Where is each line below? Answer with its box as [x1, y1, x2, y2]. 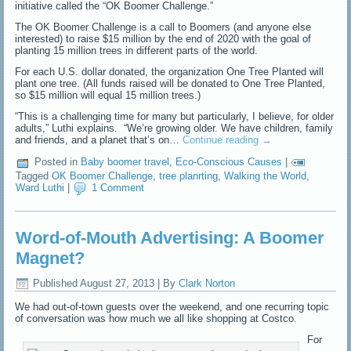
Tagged [16, 169, 49, 182]
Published [33, 277, 78, 289]
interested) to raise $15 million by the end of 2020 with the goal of [15, 32, 312, 45]
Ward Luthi [16, 182, 65, 194]
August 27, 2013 [80, 277, 155, 289]
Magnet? [16, 248, 85, 268]
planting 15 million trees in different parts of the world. [15, 44, 259, 56]
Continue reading [183, 133, 262, 146]
